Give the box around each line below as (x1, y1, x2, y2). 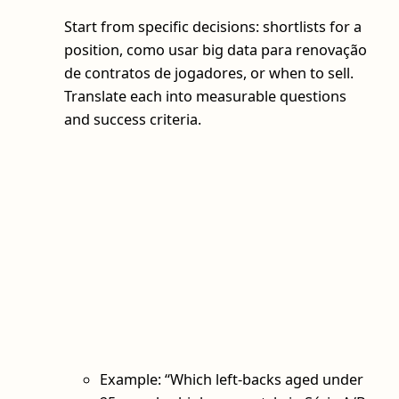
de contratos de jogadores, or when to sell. (64, 63, 354, 83)
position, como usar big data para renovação (64, 40, 367, 60)
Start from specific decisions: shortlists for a (64, 17, 362, 37)
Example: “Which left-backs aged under (100, 370, 363, 390)
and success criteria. (64, 110, 201, 129)
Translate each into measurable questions (64, 86, 346, 106)
